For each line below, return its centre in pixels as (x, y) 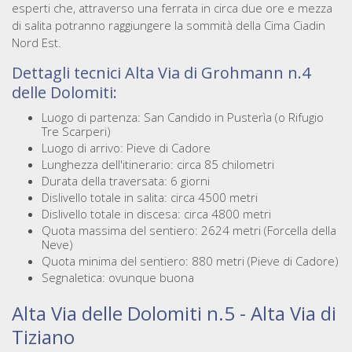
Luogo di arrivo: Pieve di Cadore (126, 148)
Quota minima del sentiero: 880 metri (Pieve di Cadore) (190, 261)
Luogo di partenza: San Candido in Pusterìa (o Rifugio (182, 117)
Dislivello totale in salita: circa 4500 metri (149, 198)
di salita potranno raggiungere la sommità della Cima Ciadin (169, 26)
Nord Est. (37, 43)
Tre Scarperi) (76, 132)
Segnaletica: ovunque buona (117, 278)
